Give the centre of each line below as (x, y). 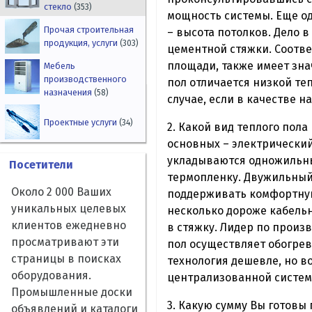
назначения (69, 93)
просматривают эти (65, 242)
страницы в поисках (66, 259)
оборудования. (51, 276)
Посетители (41, 165)
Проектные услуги (82, 122)
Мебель (60, 66)
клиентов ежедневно (69, 226)
